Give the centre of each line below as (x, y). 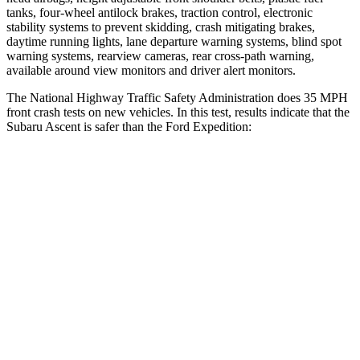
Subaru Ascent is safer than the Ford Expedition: (129, 126)
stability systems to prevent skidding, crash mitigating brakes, (161, 27)
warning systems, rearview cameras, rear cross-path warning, (160, 55)
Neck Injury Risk (114, 288)
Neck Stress (114, 325)
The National (41, 97)
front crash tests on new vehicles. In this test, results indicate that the (178, 112)
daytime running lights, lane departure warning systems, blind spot (174, 41)
